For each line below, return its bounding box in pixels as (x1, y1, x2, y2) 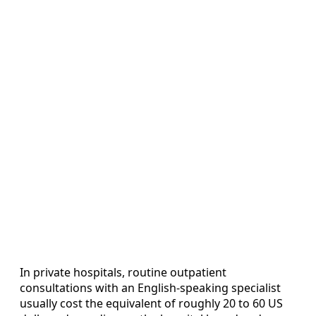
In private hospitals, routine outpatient (20, 265, 226, 281)
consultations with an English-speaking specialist (20, 280, 281, 296)
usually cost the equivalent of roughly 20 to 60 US (20, 296, 283, 312)
